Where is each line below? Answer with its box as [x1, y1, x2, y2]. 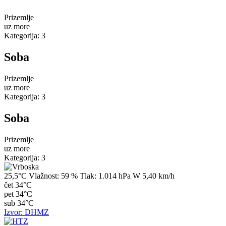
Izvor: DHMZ [4, 207, 49, 216]
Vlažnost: [29, 171, 59, 180]
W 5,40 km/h [133, 171, 175, 180]
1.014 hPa [96, 171, 131, 180]
